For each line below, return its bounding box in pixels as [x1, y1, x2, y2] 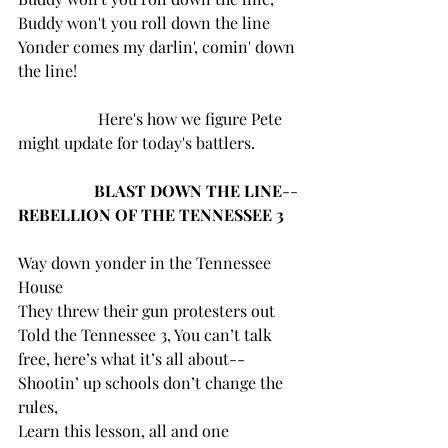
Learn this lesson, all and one [18, 419, 233, 441]
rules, [18, 395, 58, 417]
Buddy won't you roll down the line [18, 11, 270, 33]
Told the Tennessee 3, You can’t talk [18, 323, 276, 345]
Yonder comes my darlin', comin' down [18, 35, 299, 57]
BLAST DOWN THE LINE [90, 179, 282, 201]
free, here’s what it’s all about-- [18, 347, 245, 369]
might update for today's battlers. [18, 131, 255, 153]
